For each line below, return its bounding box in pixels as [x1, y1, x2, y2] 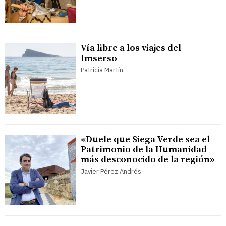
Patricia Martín [81, 65, 123, 74]
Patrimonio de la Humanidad [81, 143, 207, 155]
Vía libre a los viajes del [81, 42, 181, 54]
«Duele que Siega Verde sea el [81, 133, 210, 145]
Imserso [81, 52, 117, 64]
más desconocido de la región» [81, 153, 215, 165]
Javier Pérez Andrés [81, 166, 141, 176]
